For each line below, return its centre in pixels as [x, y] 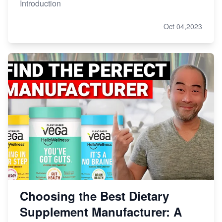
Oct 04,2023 [183, 26]
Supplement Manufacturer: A [101, 211]
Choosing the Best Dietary [94, 195]
